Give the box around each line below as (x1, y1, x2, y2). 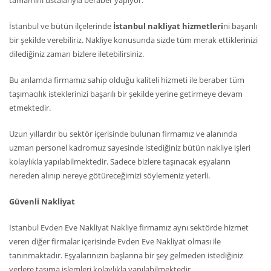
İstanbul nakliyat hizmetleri (113, 21, 223, 32)
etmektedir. (9, 102, 51, 114)
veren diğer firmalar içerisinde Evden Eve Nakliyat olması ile (9, 236, 221, 247)
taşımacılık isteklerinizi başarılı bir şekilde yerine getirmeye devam (9, 88, 243, 100)
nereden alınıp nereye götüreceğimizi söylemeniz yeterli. (9, 170, 210, 181)
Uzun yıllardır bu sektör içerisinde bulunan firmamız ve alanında (9, 128, 237, 140)
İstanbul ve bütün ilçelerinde (9, 21, 113, 32)
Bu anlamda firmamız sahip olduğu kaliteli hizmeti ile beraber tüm (9, 74, 244, 86)
